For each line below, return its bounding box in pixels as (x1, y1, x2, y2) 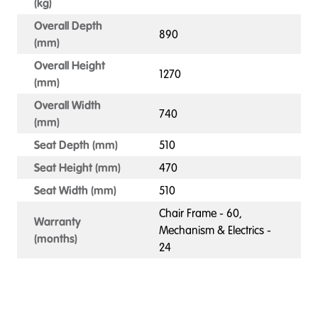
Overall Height (34, 57, 105, 73)
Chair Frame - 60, (159, 205, 242, 221)
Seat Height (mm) (34, 160, 121, 175)
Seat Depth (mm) (34, 137, 118, 153)
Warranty (34, 214, 81, 229)
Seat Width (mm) (34, 182, 116, 198)
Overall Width (34, 97, 101, 113)
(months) (34, 231, 77, 246)
